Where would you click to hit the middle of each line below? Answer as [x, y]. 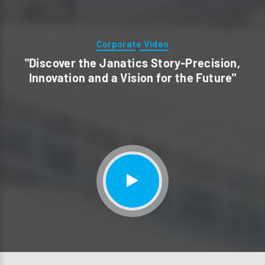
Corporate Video [132, 43]
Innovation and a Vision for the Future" [132, 77]
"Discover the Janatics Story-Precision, [132, 62]
